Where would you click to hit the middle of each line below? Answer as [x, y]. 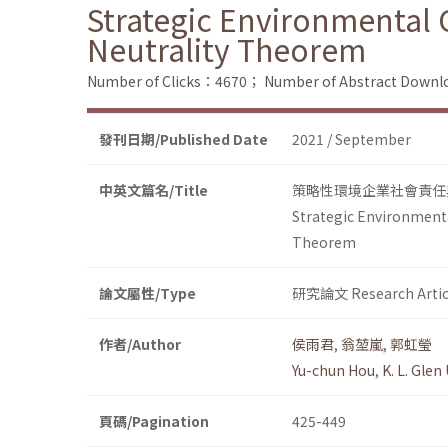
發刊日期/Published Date [183, 139]
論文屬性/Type [147, 293]
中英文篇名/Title [153, 190]
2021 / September [351, 139]
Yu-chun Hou [333, 370]
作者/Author [140, 344]
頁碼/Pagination [154, 421]
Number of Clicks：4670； [174, 81]
